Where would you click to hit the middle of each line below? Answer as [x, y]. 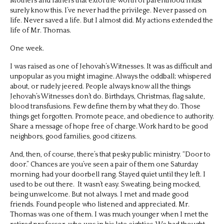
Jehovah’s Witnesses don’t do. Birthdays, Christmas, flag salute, [107, 96]
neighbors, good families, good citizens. [74, 136]
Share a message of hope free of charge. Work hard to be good [109, 126]
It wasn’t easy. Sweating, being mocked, [139, 184]
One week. [27, 48]
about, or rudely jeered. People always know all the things [100, 86]
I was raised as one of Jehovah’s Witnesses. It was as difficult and [111, 66]
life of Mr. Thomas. [41, 30]
